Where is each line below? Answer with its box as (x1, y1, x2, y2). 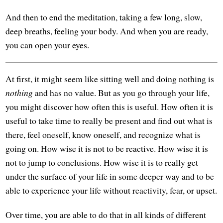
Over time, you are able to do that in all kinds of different (5, 209, 207, 221)
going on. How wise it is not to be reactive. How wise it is (5, 142, 209, 155)
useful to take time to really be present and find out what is (5, 114, 213, 127)
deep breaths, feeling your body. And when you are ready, (5, 24, 209, 37)
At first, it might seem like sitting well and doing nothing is (5, 73, 215, 85)
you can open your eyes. (5, 38, 90, 51)
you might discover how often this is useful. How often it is (5, 101, 214, 113)
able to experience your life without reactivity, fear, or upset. (5, 184, 218, 197)
